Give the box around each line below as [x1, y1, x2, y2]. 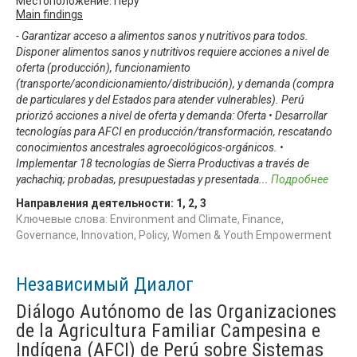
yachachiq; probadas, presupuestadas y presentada [16, 172, 259, 186]
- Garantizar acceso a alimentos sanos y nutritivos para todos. [16, 29, 308, 42]
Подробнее [271, 172, 328, 186]
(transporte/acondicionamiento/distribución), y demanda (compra [16, 76, 334, 90]
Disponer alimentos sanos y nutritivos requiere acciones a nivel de [16, 45, 329, 58]
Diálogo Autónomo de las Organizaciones [16, 300, 336, 323]
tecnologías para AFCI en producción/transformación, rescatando [16, 124, 332, 138]
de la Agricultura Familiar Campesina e [16, 319, 320, 342]
